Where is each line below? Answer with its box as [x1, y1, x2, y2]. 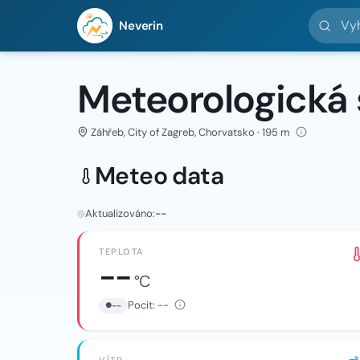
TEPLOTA [99, 246, 145, 257]
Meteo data [95, 160, 223, 191]
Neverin [119, 17, 163, 34]
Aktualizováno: [85, 207, 155, 220]
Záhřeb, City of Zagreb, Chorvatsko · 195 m [91, 125, 291, 139]
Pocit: [128, 298, 158, 312]
